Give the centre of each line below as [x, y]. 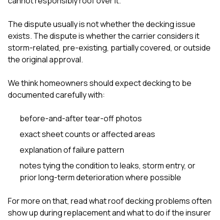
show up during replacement [59, 212]
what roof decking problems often [150, 201]
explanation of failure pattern [72, 150]
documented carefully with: [56, 95]
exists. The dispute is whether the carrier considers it [104, 36]
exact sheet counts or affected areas [87, 134]
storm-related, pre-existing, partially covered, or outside [109, 47]
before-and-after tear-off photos [81, 118]
